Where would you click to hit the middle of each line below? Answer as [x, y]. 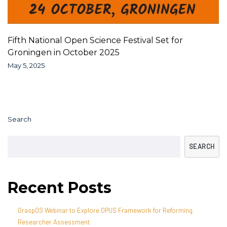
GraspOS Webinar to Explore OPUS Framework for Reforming [105, 211]
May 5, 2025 [26, 66]
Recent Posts [60, 187]
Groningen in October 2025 [64, 53]
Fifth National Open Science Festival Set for [95, 41]
